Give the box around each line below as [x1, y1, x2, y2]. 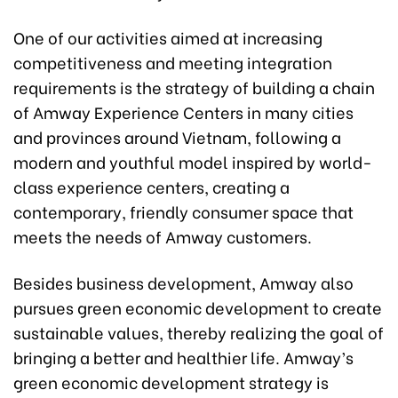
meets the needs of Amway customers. [13, 224, 312, 249]
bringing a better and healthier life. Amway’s [13, 345, 354, 370]
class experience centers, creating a [13, 174, 290, 199]
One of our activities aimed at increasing [13, 25, 322, 50]
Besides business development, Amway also [13, 270, 354, 295]
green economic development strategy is [13, 370, 329, 394]
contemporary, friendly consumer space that [13, 199, 354, 224]
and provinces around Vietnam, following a [13, 124, 341, 149]
